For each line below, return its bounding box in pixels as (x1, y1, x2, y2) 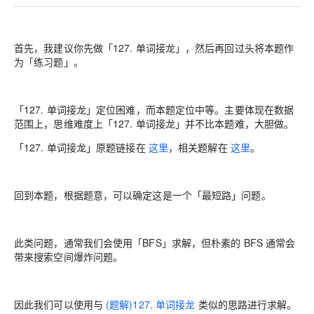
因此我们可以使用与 (14, 297, 107, 311)
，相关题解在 (168, 140, 231, 154)
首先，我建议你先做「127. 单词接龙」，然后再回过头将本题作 (14, 41, 294, 55)
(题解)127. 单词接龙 (106, 297, 196, 311)
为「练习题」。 (14, 55, 83, 69)
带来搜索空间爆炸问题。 (14, 250, 123, 264)
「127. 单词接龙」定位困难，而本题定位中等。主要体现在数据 (14, 102, 294, 116)
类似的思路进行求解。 (195, 297, 297, 311)
